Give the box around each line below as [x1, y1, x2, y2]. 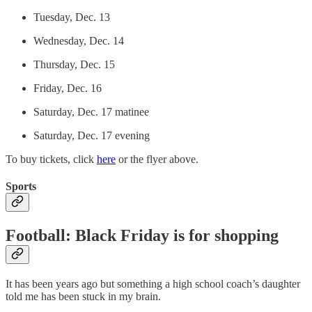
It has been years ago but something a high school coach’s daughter [6, 278, 300, 290]
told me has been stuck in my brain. [6, 290, 161, 303]
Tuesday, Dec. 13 [33, 10, 110, 23]
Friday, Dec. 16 [33, 81, 102, 94]
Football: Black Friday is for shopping [6, 226, 279, 245]
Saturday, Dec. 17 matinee [33, 105, 149, 118]
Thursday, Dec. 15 [33, 58, 115, 70]
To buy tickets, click [6, 153, 97, 165]
